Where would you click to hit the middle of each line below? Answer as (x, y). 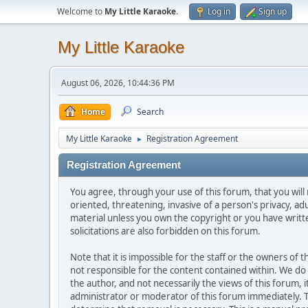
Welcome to (81, 11)
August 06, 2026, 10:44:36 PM (118, 83)
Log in (219, 11)
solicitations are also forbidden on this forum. (165, 231)
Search (150, 112)
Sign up (273, 11)
